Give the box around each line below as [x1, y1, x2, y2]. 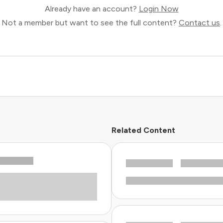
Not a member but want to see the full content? [1, 17, 179, 27]
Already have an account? [44, 3, 139, 13]
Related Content [111, 125, 175, 135]
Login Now [138, 3, 179, 13]
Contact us [179, 17, 220, 27]
